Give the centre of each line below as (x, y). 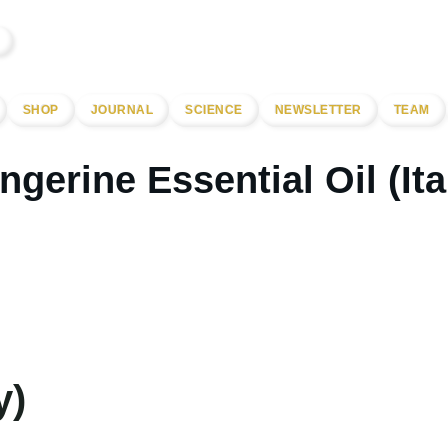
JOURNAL (121, 110)
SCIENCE (214, 110)
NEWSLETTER (318, 110)
